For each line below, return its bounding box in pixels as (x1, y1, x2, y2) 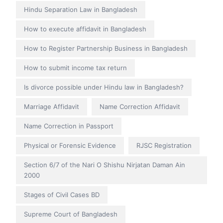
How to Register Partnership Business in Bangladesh (24, 44, 188, 53)
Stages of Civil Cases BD (24, 191, 100, 199)
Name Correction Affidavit (100, 103, 180, 111)
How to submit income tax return (24, 64, 127, 72)
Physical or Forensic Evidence (24, 141, 116, 150)
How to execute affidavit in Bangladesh (24, 25, 146, 33)
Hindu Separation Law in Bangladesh (24, 5, 137, 14)
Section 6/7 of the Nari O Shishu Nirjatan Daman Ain (24, 161, 185, 169)
